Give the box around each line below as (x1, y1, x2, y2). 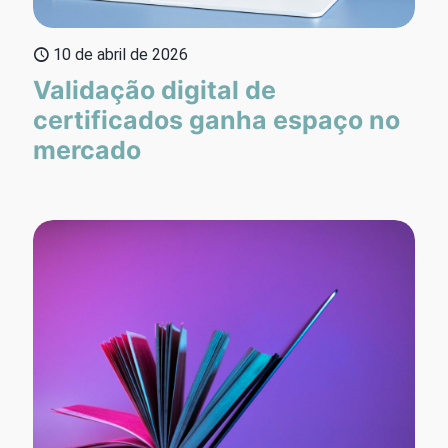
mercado (33, 134, 141, 165)
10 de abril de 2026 (53, 44, 188, 64)
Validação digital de (33, 74, 276, 105)
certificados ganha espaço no (33, 104, 400, 135)
